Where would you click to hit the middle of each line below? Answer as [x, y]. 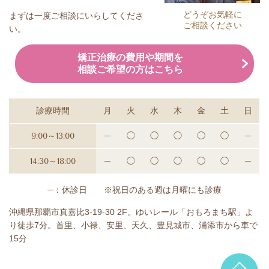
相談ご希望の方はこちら [130, 70]
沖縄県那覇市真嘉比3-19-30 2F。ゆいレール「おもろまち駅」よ [131, 212]
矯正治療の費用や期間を [130, 58]
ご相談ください [212, 26]
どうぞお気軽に [212, 15]
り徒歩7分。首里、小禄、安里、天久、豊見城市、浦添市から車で [133, 225]
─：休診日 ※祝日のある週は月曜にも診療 [134, 190]
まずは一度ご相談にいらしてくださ [76, 16]
